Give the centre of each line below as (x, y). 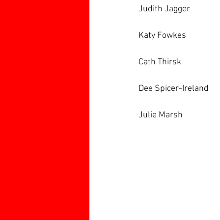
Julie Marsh (162, 115)
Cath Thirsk (160, 62)
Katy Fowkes (162, 36)
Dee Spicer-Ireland (174, 89)
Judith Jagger (164, 9)
